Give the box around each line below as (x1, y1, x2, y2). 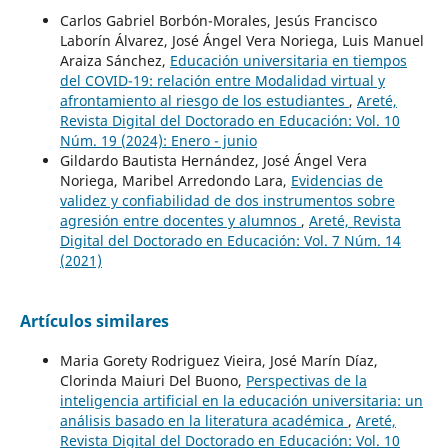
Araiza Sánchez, (59, 51, 170, 71)
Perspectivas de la (245, 371, 367, 391)
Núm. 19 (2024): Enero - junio (59, 131, 257, 151)
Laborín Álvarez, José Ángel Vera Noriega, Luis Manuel (59, 31, 424, 51)
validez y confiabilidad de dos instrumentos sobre (59, 191, 395, 211)
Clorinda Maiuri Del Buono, (59, 371, 246, 391)
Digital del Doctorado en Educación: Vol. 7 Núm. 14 (59, 231, 401, 251)
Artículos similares (19, 310, 169, 333)
